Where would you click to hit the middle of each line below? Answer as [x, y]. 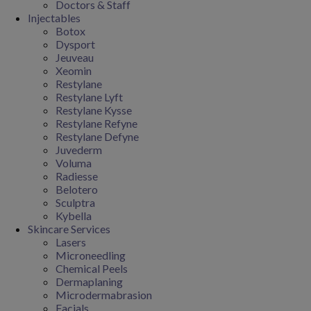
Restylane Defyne [97, 136]
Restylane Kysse [94, 110]
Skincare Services [69, 229]
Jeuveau [75, 57]
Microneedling [91, 255]
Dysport [75, 44]
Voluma [74, 163]
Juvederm [79, 150]
